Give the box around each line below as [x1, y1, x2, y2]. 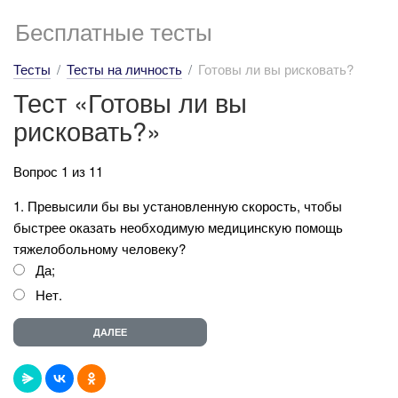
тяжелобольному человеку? [13, 238, 186, 258]
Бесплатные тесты [15, 14, 212, 47]
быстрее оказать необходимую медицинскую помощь [13, 217, 343, 236]
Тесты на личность [67, 60, 182, 78]
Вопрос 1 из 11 [13, 161, 103, 180]
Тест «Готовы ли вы [13, 84, 247, 120]
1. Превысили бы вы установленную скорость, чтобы [13, 195, 342, 215]
